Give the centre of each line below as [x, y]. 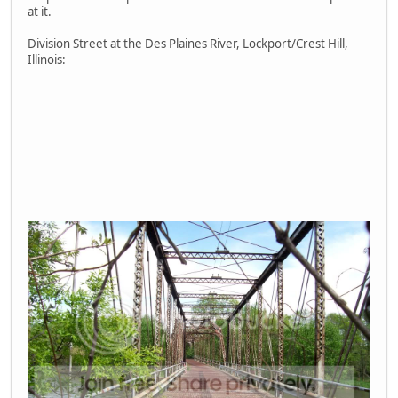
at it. [40, 11]
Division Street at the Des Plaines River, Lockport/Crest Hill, [188, 43]
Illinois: [47, 59]
